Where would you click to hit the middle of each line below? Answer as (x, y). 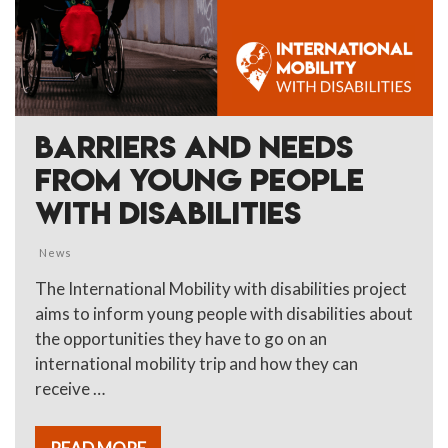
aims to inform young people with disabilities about (224, 313)
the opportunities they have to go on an (181, 338)
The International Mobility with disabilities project (221, 288)
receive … (70, 388)
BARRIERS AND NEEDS (194, 146)
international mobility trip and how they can (196, 363)
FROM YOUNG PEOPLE (199, 179)
